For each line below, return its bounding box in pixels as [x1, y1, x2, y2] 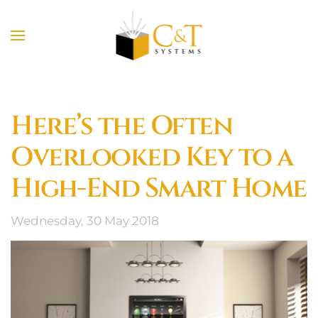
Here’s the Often [11, 108, 232, 144]
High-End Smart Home [11, 170, 307, 207]
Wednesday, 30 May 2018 [11, 214, 159, 228]
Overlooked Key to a [11, 139, 293, 175]
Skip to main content [32, 33, 158, 48]
